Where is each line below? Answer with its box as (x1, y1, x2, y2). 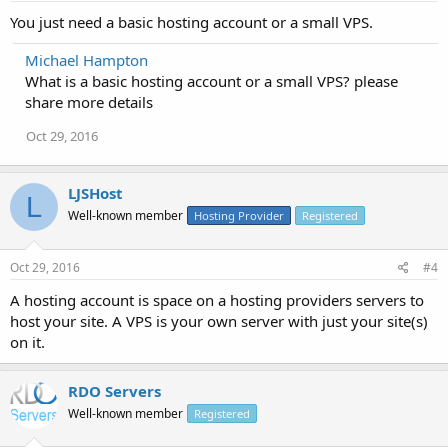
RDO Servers (68, 380, 161, 401)
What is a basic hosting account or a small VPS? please (25, 71, 398, 91)
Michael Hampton (25, 50, 148, 70)
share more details (25, 92, 153, 112)
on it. (10, 331, 45, 352)
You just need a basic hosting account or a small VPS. (10, 12, 373, 32)
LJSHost (68, 183, 123, 203)
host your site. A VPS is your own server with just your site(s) (10, 310, 428, 331)
